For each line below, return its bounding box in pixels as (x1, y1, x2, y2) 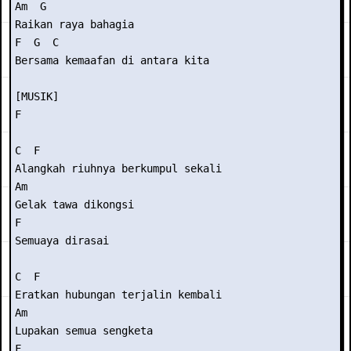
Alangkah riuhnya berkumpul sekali (15, 162, 222, 175)
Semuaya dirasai (15, 234, 109, 247)
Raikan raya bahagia (15, 18, 134, 31)
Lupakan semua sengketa (15, 324, 153, 337)
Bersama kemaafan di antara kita (15, 54, 209, 67)
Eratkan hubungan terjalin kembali (15, 288, 222, 301)
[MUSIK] (15, 90, 59, 103)
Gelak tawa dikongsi (15, 198, 134, 211)
